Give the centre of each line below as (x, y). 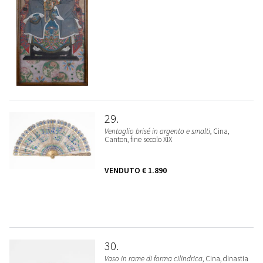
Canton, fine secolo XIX (138, 140)
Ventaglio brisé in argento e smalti (157, 131)
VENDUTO (123, 171)
